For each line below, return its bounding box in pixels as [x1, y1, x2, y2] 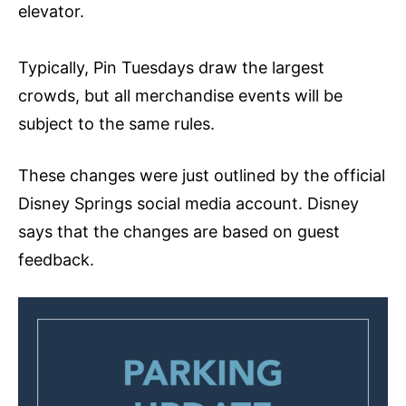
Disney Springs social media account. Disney [18, 193, 359, 213]
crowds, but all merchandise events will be [18, 85, 343, 105]
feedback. [18, 249, 94, 269]
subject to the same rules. [18, 113, 215, 133]
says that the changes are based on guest [18, 221, 340, 241]
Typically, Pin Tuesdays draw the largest [18, 57, 324, 77]
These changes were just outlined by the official [18, 165, 385, 185]
